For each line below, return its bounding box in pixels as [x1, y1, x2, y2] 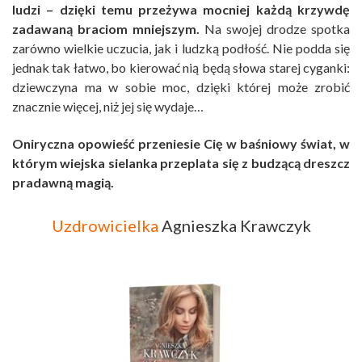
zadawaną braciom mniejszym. [12, 21, 200, 37]
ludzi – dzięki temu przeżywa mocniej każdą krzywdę [12, 2, 350, 18]
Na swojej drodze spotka [200, 21, 350, 37]
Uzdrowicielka [51, 216, 158, 236]
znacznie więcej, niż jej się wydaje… [12, 99, 204, 115]
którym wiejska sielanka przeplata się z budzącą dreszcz [12, 155, 350, 171]
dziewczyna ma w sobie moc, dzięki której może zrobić [12, 79, 350, 95]
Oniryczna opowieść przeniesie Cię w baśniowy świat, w [12, 136, 350, 152]
